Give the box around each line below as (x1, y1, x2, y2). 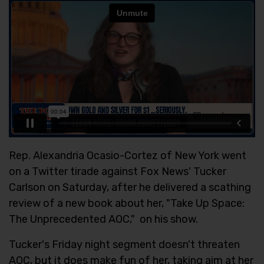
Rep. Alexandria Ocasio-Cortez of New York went (9, 148, 246, 162)
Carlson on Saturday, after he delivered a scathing (9, 180, 251, 194)
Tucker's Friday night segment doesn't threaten (9, 237, 240, 251)
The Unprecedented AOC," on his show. (9, 212, 198, 226)
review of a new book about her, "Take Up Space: (9, 196, 245, 210)
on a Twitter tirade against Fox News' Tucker (9, 164, 226, 178)
